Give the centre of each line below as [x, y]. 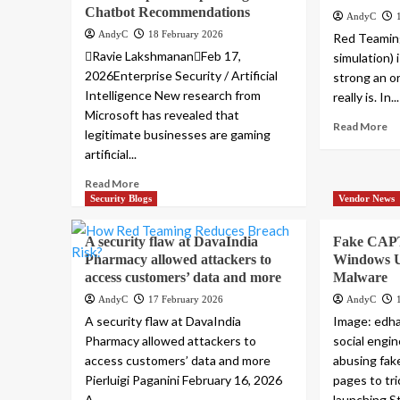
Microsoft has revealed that [162, 115]
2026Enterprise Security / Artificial [181, 76]
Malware [361, 278]
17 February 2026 [185, 300]
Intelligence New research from [172, 96]
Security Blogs [121, 199]
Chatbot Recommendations [167, 12]
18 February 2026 [185, 34]
